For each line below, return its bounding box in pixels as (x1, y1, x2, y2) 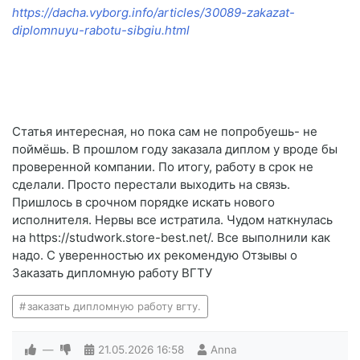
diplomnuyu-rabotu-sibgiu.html (12, 22, 190, 39)
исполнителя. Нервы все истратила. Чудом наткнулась (12, 212, 333, 228)
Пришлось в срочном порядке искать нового (12, 194, 275, 211)
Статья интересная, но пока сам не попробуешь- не (12, 124, 317, 140)
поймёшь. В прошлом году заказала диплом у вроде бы (12, 141, 337, 157)
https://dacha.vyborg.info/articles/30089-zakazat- (12, 5, 295, 21)
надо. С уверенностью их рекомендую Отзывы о (12, 247, 297, 264)
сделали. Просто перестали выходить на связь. (12, 177, 290, 193)
